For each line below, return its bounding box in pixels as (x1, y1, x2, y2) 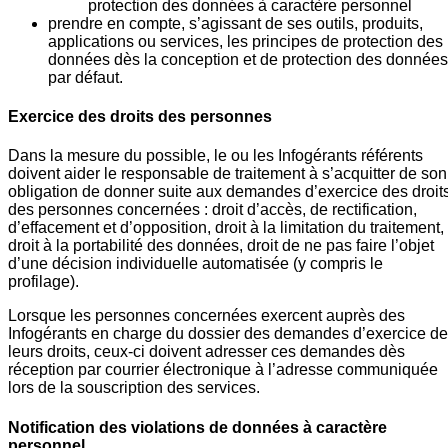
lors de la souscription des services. (8, 379, 260, 397)
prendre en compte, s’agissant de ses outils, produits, (48, 14, 423, 32)
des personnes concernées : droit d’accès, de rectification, (8, 201, 417, 219)
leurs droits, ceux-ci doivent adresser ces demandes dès (8, 343, 405, 361)
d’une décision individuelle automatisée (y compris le (8, 255, 383, 273)
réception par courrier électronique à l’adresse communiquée (8, 361, 438, 379)
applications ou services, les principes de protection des (48, 32, 443, 50)
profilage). (8, 273, 79, 291)
